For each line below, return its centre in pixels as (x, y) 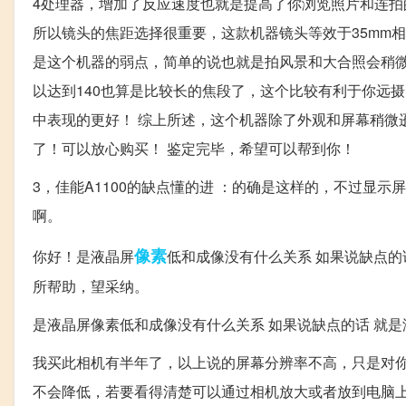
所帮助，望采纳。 (91, 285)
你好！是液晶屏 (83, 256)
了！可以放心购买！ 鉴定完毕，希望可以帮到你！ (194, 148)
